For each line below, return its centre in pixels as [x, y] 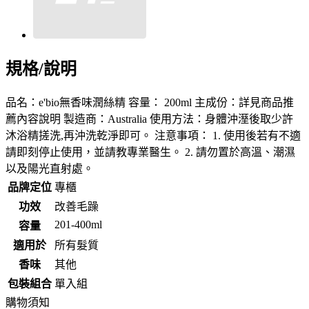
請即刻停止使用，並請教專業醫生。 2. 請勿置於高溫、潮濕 [150, 152]
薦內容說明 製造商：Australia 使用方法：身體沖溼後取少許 [149, 119]
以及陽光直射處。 [50, 169]
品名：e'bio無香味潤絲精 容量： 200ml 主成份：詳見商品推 [150, 103]
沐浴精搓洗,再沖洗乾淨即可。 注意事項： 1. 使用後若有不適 [153, 136]
